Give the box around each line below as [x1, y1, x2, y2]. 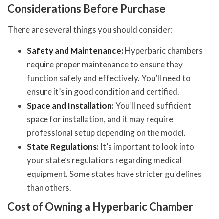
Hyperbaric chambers [123, 45, 203, 56]
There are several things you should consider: [7, 24, 173, 35]
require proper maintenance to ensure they [27, 59, 183, 69]
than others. [27, 182, 71, 193]
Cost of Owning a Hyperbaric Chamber [7, 199, 193, 213]
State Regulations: [27, 141, 99, 152]
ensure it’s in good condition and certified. [27, 86, 179, 97]
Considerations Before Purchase [7, 1, 166, 15]
